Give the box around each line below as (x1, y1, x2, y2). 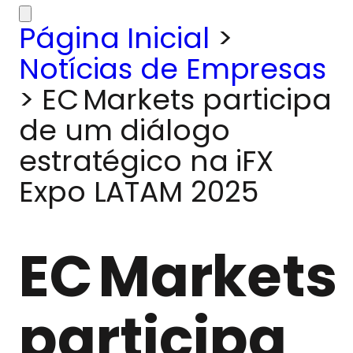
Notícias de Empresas (19, 49, 326, 89)
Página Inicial (19, 18, 210, 58)
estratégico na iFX (19, 141, 274, 181)
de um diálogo (19, 110, 230, 150)
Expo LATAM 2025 (19, 172, 258, 212)
